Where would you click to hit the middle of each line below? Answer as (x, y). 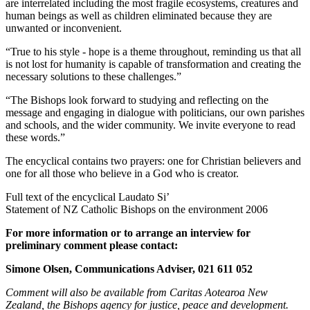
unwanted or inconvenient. (64, 28)
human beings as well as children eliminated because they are (139, 15)
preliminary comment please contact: (92, 245)
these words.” (35, 137)
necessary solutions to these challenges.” (93, 76)
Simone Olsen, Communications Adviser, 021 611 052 (129, 268)
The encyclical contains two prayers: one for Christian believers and (153, 161)
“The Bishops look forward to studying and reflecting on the (137, 100)
